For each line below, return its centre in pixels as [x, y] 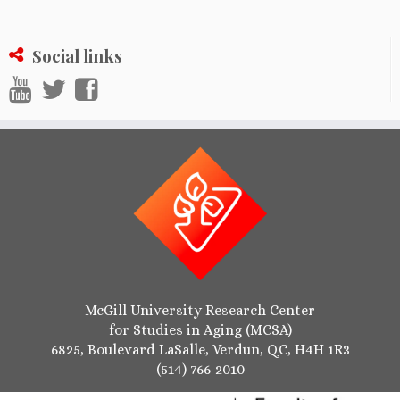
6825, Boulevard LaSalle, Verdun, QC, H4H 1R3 [200, 349]
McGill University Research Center [200, 310]
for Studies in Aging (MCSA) [200, 329]
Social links [77, 55]
